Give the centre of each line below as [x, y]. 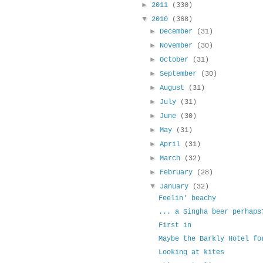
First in [175, 226]
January [176, 187]
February [178, 173]
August [174, 88]
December [178, 32]
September [181, 74]
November [178, 46]
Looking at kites [191, 253]
